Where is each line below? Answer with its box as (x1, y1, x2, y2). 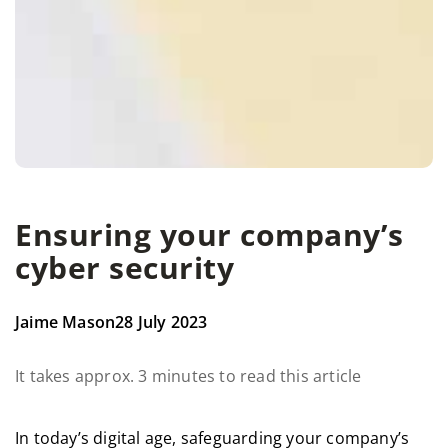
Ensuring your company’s (15, 214, 404, 256)
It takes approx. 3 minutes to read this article (15, 365, 362, 388)
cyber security (15, 247, 234, 289)
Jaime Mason (15, 311, 116, 334)
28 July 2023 (115, 311, 208, 334)
